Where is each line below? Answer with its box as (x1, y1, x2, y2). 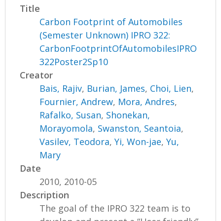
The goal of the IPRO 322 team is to (39, 202, 191, 215)
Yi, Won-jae (114, 136, 162, 148)
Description (20, 189, 70, 201)
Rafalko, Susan (39, 109, 102, 121)
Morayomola (39, 122, 93, 135)
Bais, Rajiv (39, 82, 82, 95)
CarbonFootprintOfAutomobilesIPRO (39, 42, 197, 55)
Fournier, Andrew (39, 96, 113, 108)
